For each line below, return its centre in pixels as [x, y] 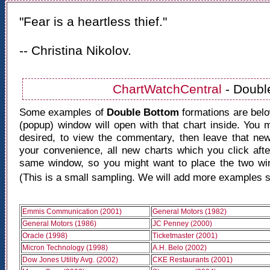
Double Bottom [144, 112]
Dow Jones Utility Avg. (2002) [70, 260]
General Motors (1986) [59, 224]
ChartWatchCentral [167, 89]
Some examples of [63, 112]
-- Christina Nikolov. [75, 50]
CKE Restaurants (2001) [193, 260]
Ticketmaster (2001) [185, 236]
